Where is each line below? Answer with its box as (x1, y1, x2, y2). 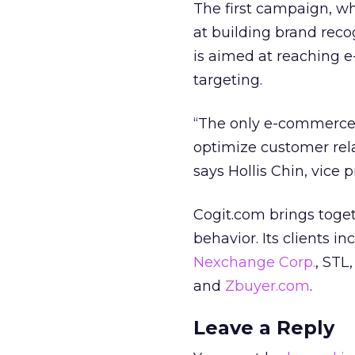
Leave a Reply (193, 316, 334, 339)
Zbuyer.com (225, 277, 310, 295)
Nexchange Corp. (193, 254, 315, 271)
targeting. (193, 71, 262, 89)
